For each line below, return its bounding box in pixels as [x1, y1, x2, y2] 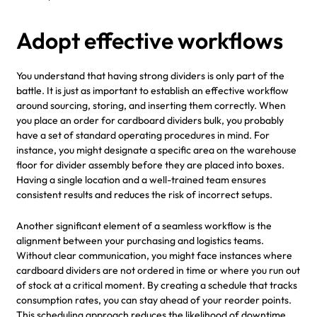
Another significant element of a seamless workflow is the [16, 219, 272, 232]
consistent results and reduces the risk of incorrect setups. [16, 188, 272, 201]
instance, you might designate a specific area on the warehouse [16, 143, 296, 156]
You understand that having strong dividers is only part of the [16, 69, 284, 82]
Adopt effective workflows [16, 25, 283, 54]
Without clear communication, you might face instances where [16, 248, 292, 262]
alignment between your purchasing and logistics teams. [16, 234, 264, 247]
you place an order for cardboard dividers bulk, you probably [16, 113, 284, 127]
